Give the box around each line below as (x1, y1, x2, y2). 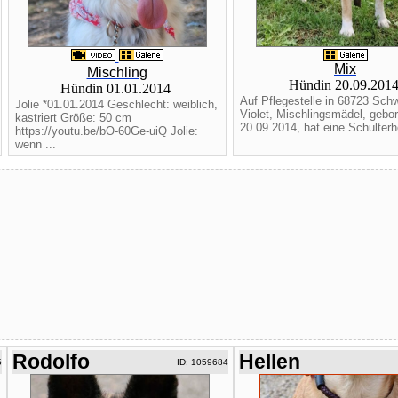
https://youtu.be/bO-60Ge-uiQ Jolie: (14, 124, 198, 138)
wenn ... (14, 138, 56, 151)
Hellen (238, 350, 300, 373)
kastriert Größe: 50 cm (14, 111, 131, 124)
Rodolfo (12, 350, 90, 373)
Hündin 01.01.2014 (60, 81, 174, 96)
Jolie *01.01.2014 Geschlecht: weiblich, (14, 98, 218, 111)
